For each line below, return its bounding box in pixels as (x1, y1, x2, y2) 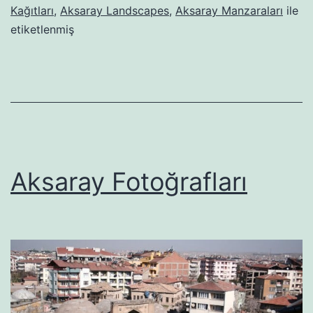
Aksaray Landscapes (60, 3, 169, 17)
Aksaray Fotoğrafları (10, 166, 247, 197)
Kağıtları (10, 3, 54, 17)
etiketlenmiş (10, 22, 74, 36)
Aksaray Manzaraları (175, 3, 283, 17)
